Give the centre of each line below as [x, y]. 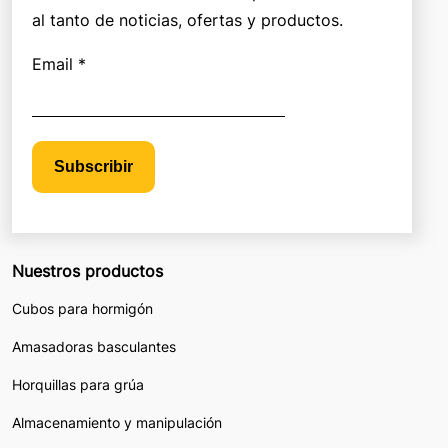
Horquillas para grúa [78, 385]
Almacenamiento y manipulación [117, 423]
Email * [59, 64]
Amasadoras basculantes [94, 347]
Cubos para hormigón [82, 309]
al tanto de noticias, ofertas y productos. [187, 20]
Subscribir [93, 167]
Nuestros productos [87, 271]
